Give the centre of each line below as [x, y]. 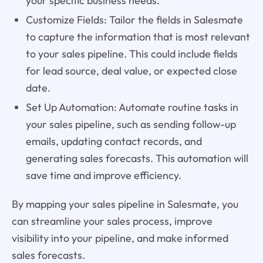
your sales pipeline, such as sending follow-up [131, 124]
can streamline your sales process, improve [112, 221]
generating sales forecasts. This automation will [137, 159]
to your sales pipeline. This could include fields [131, 54]
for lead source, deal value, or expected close [131, 71]
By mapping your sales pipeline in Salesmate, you [125, 204]
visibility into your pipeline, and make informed [120, 238]
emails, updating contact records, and [114, 141]
